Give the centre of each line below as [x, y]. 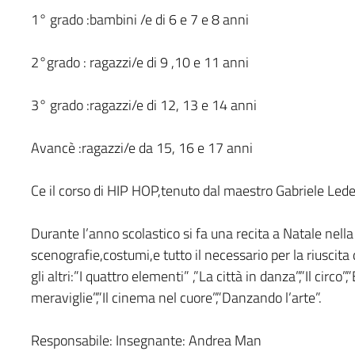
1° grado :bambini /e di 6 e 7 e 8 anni [139, 19]
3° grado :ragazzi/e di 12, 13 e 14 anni [143, 105]
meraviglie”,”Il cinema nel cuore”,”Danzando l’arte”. [176, 297]
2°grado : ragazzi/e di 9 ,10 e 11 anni [139, 62]
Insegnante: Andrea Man [188, 340]
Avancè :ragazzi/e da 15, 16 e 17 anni [141, 147]
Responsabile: [73, 340]
